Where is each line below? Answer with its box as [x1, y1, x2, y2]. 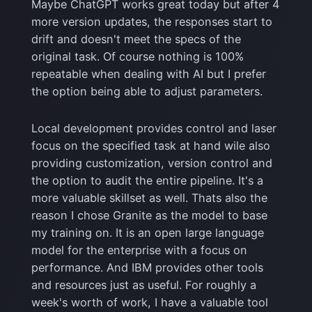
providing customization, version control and [31, 155, 272, 170]
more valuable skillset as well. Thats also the [31, 190, 267, 205]
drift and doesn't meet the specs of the [31, 31, 241, 46]
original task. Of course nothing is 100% [31, 49, 244, 63]
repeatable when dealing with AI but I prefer [31, 66, 266, 81]
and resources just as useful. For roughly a [31, 277, 256, 292]
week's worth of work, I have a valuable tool [31, 295, 268, 309]
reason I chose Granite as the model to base [31, 208, 267, 222]
